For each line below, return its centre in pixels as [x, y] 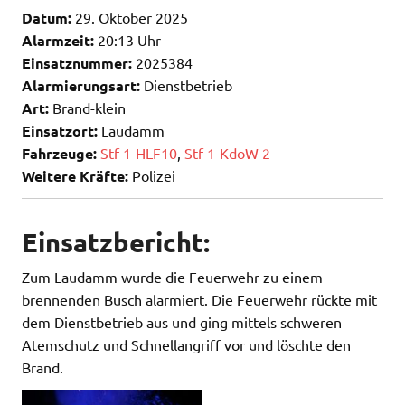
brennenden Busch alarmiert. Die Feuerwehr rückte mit [199, 300]
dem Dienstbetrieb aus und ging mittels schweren [182, 322]
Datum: [47, 17]
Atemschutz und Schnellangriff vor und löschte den [186, 345]
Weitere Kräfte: [75, 175]
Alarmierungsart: [81, 85]
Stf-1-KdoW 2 [227, 152]
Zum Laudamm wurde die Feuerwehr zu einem [172, 277]
